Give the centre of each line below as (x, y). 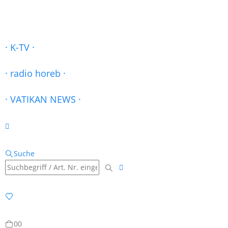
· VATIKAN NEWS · (43, 99)
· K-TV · (20, 47)
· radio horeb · (35, 73)
